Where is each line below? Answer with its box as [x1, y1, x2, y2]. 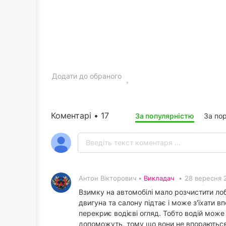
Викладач [144, 174, 174, 183]
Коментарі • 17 [51, 110, 109, 121]
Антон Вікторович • [79, 174, 144, 183]
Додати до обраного [52, 72, 122, 81]
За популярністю [135, 111, 194, 121]
